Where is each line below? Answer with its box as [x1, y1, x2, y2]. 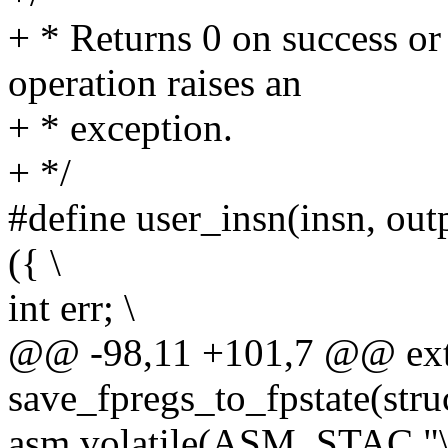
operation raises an [8, 61, 302, 105]
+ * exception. [8, 106, 233, 150]
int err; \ [8, 286, 135, 330]
